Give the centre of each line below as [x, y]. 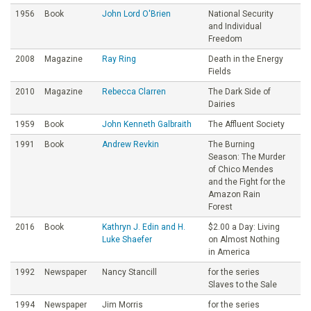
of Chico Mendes [241, 169]
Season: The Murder [247, 157]
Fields [220, 71]
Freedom [225, 39]
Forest [220, 207]
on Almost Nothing [244, 239]
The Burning [232, 144]
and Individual [235, 26]
